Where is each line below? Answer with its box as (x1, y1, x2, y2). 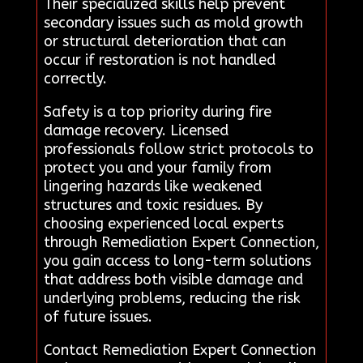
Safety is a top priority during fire (43, 103, 271, 122)
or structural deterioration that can (43, 32, 286, 51)
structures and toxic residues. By (43, 196, 263, 215)
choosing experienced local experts (43, 215, 284, 233)
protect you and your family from (43, 159, 271, 177)
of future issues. (43, 308, 152, 327)
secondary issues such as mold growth (43, 14, 303, 32)
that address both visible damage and (43, 271, 303, 289)
